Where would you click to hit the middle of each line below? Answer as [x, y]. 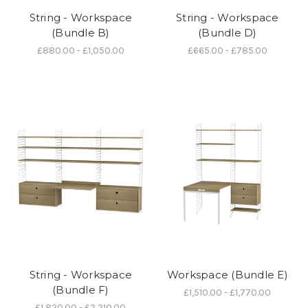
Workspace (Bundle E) [227, 275]
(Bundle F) [81, 290]
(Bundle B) [81, 33]
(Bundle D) [228, 33]
